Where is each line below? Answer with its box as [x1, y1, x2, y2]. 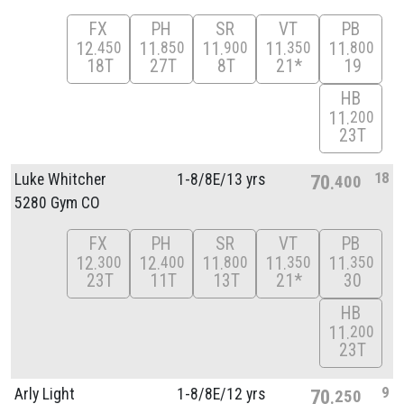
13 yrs [225, 170, 265, 188]
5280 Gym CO [14, 193, 100, 212]
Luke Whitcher [14, 170, 106, 188]
